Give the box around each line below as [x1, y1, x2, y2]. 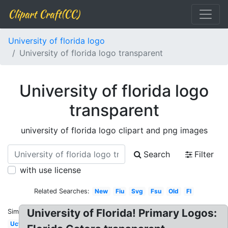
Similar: [8, 208, 30, 215]
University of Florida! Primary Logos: [27, 207, 217, 219]
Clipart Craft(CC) [8, 7, 79, 21]
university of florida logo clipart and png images [20, 125, 208, 135]
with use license [20, 165, 81, 175]
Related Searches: [34, 187, 90, 195]
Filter [194, 149, 214, 159]
